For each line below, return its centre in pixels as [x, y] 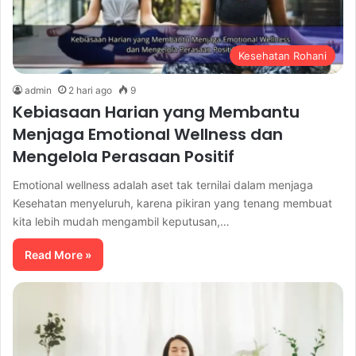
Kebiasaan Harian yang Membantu [156, 112]
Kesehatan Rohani [282, 55]
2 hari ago [90, 90]
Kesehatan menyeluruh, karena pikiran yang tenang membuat [172, 203]
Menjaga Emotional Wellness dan [148, 134]
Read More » [58, 254]
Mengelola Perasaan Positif [124, 156]
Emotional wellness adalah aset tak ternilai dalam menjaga [163, 184]
